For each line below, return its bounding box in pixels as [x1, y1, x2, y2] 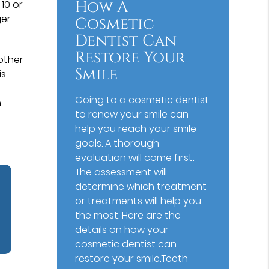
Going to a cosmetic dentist [75, 92, 210, 107]
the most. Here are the [75, 208, 181, 222]
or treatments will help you [75, 193, 202, 208]
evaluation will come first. [75, 150, 195, 165]
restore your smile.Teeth [75, 251, 189, 265]
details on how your [75, 222, 169, 237]
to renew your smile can [75, 107, 189, 121]
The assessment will [75, 165, 168, 179]
